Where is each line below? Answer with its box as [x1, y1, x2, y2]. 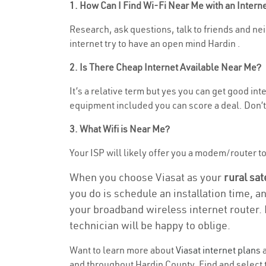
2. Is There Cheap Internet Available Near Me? [69, 61, 261, 73]
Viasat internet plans [176, 244, 261, 256]
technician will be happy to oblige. [69, 218, 230, 232]
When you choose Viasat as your [69, 170, 224, 184]
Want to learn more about [69, 244, 176, 256]
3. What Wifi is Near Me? [69, 123, 170, 135]
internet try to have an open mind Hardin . [69, 37, 240, 49]
